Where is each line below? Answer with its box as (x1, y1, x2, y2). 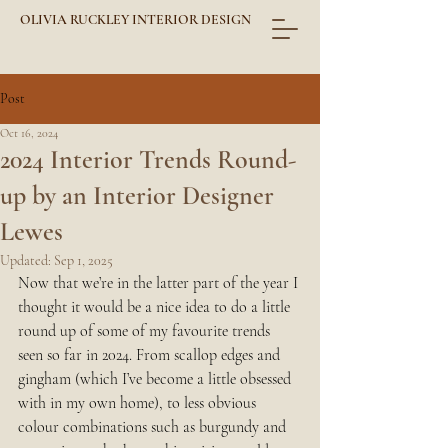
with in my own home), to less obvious (18, 393, 260, 413)
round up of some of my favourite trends (18, 321, 274, 341)
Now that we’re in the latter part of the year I (18, 273, 302, 293)
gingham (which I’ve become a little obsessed (18, 369, 295, 389)
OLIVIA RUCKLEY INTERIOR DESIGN (20, 11, 251, 28)
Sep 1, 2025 (54, 252, 113, 269)
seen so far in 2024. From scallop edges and (18, 345, 284, 365)
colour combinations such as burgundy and (18, 417, 290, 437)
